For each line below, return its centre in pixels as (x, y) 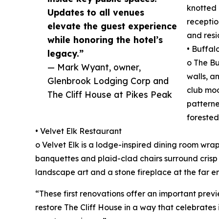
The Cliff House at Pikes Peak (110, 94)
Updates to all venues (96, 12)
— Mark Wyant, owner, (94, 67)
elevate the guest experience (112, 26)
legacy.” (66, 53)
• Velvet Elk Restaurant (78, 131)
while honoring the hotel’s (105, 39)
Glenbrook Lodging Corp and (108, 80)
